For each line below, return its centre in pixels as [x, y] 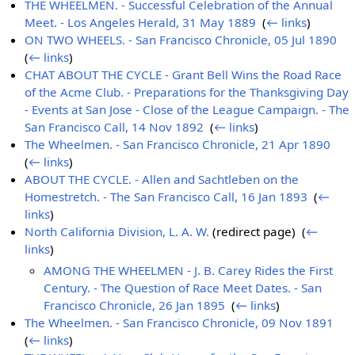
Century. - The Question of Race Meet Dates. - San [183, 287]
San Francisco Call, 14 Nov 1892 [115, 127]
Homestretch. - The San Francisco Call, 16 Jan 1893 [166, 197]
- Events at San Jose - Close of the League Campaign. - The [187, 110]
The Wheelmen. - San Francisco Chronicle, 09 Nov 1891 [179, 322]
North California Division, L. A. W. [117, 232]
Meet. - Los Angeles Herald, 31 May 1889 [141, 23]
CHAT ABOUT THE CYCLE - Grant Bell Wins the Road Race [183, 75]
